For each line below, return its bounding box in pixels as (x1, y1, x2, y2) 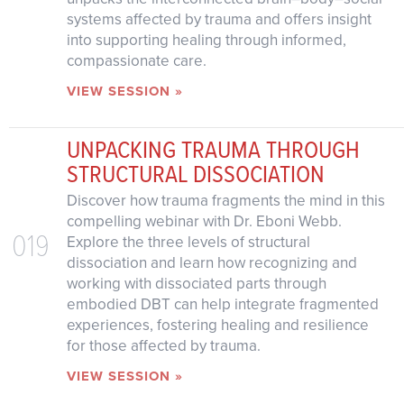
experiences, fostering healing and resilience (66, 314, 369, 337)
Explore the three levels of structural (66, 231, 310, 254)
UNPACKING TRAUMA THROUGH (66, 132, 360, 167)
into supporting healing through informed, (66, 28, 346, 51)
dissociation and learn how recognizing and (66, 252, 357, 275)
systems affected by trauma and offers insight (66, 7, 372, 31)
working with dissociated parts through (66, 272, 326, 296)
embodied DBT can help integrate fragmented (66, 293, 379, 317)
